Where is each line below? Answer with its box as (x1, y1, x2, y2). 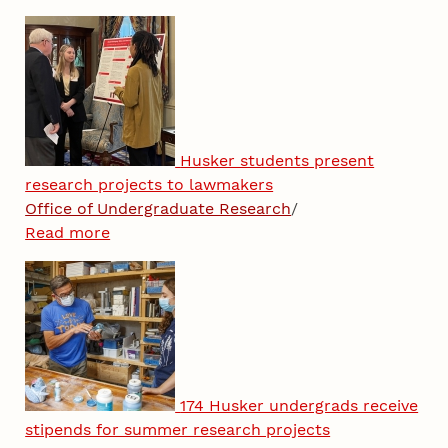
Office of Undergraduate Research (25, 198, 292, 218)
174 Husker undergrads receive (180, 395, 419, 415)
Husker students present (180, 150, 375, 170)
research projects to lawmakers (25, 174, 274, 194)
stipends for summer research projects (25, 419, 331, 439)
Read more (25, 222, 111, 242)
